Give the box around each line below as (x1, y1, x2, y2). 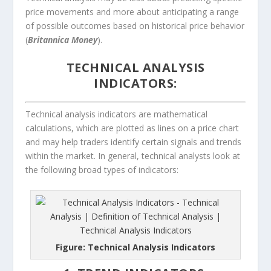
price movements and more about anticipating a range (25, 5, 240, 18)
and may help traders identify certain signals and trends (25, 135, 242, 148)
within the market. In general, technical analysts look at (25, 149, 241, 162)
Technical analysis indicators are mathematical (25, 108, 208, 120)
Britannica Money (28, 33, 98, 45)
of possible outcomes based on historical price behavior (25, 19, 245, 31)
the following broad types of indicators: (25, 163, 179, 175)
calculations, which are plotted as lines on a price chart (25, 122, 240, 134)
